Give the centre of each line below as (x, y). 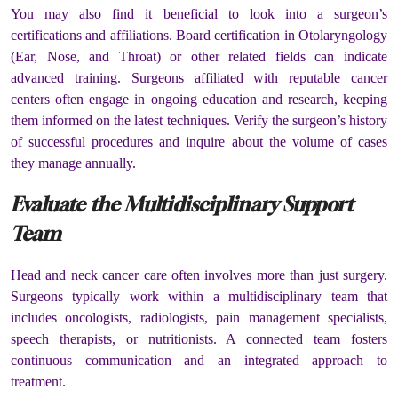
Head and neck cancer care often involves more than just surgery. (199, 275)
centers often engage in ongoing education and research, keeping (199, 99)
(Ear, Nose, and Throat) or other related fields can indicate (199, 56)
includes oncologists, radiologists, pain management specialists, (199, 318)
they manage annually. (75, 163)
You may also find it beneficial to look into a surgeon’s (199, 13)
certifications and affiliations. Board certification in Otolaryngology (199, 35)
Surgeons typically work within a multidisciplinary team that (199, 297)
